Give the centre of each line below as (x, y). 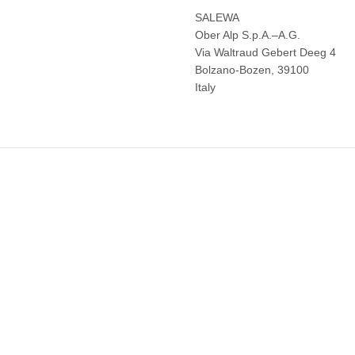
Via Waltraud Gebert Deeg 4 (266, 53)
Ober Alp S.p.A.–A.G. (248, 35)
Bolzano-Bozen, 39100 (252, 70)
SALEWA (218, 18)
